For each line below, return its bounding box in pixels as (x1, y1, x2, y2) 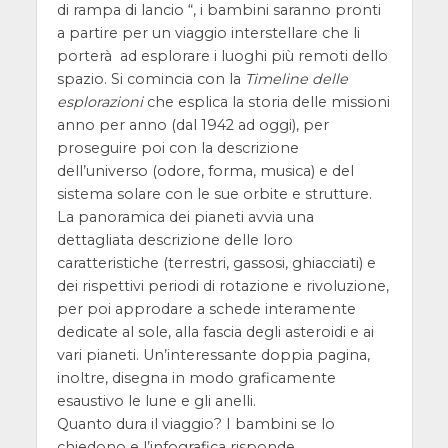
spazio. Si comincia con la (56, 70, 245, 89)
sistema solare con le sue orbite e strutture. (56, 185, 372, 204)
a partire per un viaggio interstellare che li (56, 24, 360, 43)
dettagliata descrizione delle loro (56, 231, 293, 250)
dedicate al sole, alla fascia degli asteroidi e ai (56, 323, 374, 342)
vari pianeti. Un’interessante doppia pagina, (56, 346, 370, 365)
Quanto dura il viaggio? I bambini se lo (56, 415, 335, 434)
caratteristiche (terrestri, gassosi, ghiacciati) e (56, 254, 376, 273)
